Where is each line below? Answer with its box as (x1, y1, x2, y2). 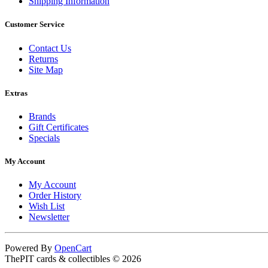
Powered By (5, 243, 54, 254)
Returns (29, 53, 58, 64)
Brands (29, 111, 56, 121)
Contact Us (29, 42, 71, 53)
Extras (5, 88, 28, 98)
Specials (29, 132, 60, 143)
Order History (29, 190, 81, 201)
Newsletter (29, 212, 69, 223)
